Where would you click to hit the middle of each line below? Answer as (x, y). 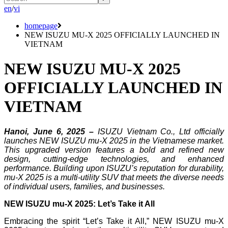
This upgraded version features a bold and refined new (114, 150)
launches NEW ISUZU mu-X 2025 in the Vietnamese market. (114, 140)
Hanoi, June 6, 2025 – (51, 131)
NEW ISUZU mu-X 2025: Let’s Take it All (79, 204)
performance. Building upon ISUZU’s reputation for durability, (114, 168)
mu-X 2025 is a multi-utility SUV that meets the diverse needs (114, 177)
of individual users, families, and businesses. (84, 186)
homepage (41, 26)
